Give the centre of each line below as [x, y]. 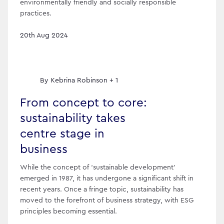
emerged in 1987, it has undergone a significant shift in [107, 179]
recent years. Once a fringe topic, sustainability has [102, 190]
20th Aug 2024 [44, 35]
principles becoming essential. [68, 212]
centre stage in [62, 134]
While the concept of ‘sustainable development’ [98, 168]
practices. [36, 13]
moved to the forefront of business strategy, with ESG [107, 201]
